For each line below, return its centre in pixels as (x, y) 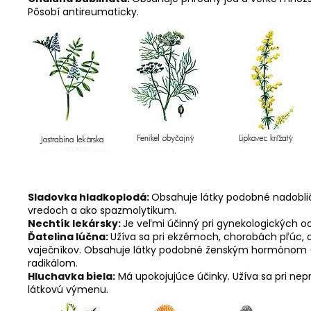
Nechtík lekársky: (75, 224)
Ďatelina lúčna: (69, 237)
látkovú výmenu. (68, 289)
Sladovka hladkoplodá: (90, 197)
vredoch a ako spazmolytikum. (102, 210)
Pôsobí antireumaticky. (83, 12)
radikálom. (53, 263)
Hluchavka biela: (72, 276)
